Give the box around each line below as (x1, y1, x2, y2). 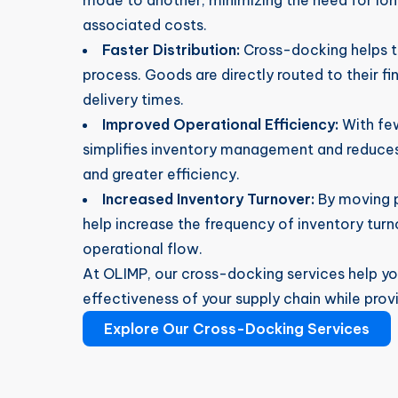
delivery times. (83, 91, 184, 108)
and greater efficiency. (83, 165, 240, 183)
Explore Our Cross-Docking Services (104, 320, 370, 338)
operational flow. (83, 240, 203, 258)
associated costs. (83, 16, 207, 34)
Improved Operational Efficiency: (102, 115, 338, 133)
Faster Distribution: (102, 41, 240, 59)
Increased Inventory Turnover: (102, 190, 314, 208)
